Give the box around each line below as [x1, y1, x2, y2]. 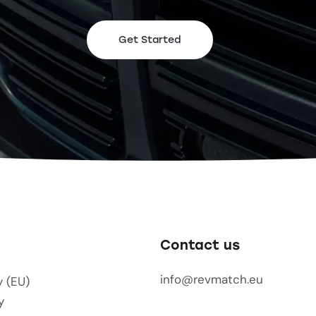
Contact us [160, 236, 240, 253]
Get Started [118, 34, 181, 47]
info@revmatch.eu [160, 271, 263, 287]
